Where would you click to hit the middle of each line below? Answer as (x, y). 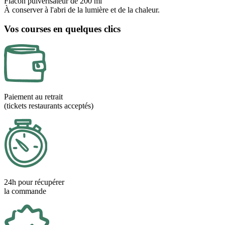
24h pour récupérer (34, 182)
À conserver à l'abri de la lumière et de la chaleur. (82, 10)
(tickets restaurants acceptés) (49, 106)
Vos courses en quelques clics (62, 29)
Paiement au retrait (33, 97)
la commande (25, 191)
